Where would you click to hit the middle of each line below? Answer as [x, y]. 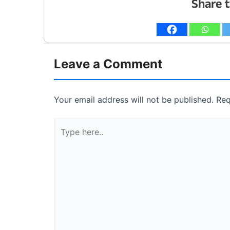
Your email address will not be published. [134, 99]
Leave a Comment [108, 64]
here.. [64, 138]
